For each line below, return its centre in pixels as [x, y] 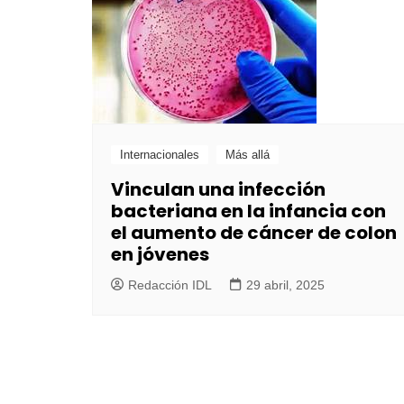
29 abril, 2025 [285, 285]
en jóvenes [160, 255]
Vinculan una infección [218, 190]
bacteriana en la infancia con [248, 211]
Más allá [248, 155]
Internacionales [160, 155]
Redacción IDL [170, 285]
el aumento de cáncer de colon [254, 233]
